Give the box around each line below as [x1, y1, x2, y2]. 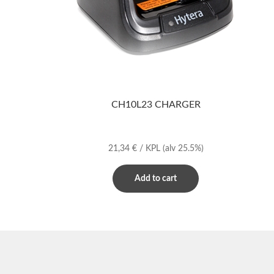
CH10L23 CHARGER [111, 100, 201, 110]
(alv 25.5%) [162, 144, 204, 153]
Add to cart [135, 174, 177, 183]
